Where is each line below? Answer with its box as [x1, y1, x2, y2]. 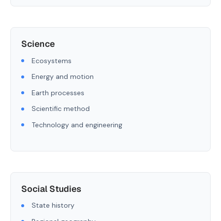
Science [21, 38, 55, 49]
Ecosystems [32, 56, 72, 65]
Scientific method [32, 104, 90, 113]
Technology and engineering [32, 120, 122, 129]
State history [32, 201, 74, 210]
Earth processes [32, 88, 84, 97]
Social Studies [21, 183, 81, 194]
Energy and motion [32, 72, 94, 81]
